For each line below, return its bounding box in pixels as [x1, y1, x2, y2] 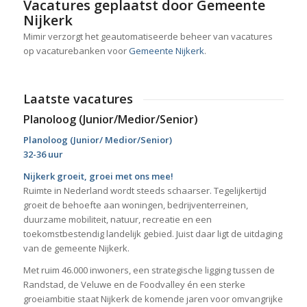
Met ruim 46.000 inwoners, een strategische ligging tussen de [23, 263, 275, 276]
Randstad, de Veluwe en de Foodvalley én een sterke [23, 278, 245, 291]
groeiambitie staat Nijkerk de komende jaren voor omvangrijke [23, 292, 283, 305]
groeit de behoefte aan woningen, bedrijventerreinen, [23, 198, 248, 211]
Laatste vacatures [23, 90, 133, 107]
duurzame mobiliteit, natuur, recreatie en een [23, 212, 212, 225]
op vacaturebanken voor [23, 44, 129, 57]
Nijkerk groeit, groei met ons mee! [23, 169, 173, 182]
